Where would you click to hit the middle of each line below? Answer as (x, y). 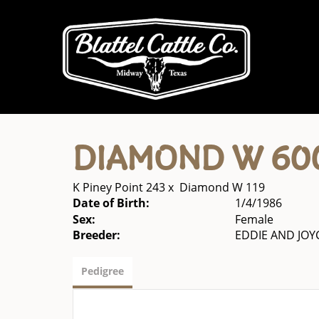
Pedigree (103, 271)
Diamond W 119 (222, 187)
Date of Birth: (111, 203)
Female (254, 219)
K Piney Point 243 (119, 187)
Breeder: (96, 235)
